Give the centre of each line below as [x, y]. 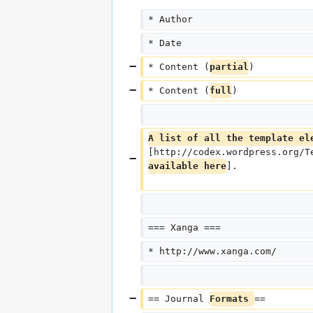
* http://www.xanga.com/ [212, 252]
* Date [165, 43]
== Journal [179, 299]
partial [229, 67]
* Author [170, 20]
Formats [232, 299]
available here [187, 166]
